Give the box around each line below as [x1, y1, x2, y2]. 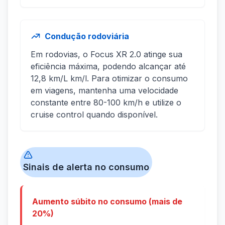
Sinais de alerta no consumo [23, 162, 149, 173]
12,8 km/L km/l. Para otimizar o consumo [31, 73, 188, 84]
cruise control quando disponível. [31, 109, 158, 120]
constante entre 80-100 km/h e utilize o [31, 97, 181, 108]
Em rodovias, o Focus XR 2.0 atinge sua [31, 49, 182, 60]
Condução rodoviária [45, 31, 129, 42]
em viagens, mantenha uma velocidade [31, 85, 178, 96]
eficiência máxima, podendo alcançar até [31, 61, 186, 72]
